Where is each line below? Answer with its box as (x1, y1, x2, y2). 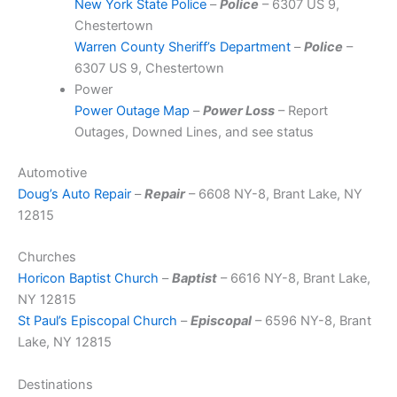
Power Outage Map (74, 103, 190, 120)
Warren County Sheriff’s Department (74, 39, 291, 56)
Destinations (18, 376, 93, 393)
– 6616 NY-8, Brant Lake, (217, 270, 370, 287)
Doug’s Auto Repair (18, 186, 131, 203)
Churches (18, 249, 76, 266)
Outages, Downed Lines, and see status (74, 124, 314, 141)
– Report (274, 103, 328, 120)
